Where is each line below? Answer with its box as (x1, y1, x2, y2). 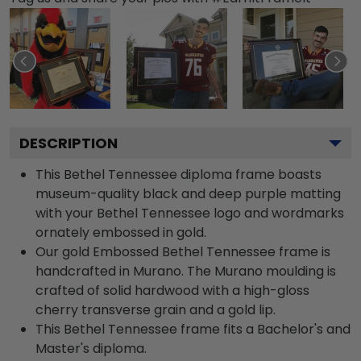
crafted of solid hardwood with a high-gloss (35, 280, 309, 300)
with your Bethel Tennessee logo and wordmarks (35, 203, 344, 222)
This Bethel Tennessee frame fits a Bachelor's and (35, 319, 351, 338)
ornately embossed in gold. (35, 222, 206, 242)
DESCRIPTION (19, 132, 118, 153)
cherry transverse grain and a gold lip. (35, 300, 276, 319)
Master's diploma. (35, 338, 147, 358)
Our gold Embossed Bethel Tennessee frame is (35, 242, 330, 261)
